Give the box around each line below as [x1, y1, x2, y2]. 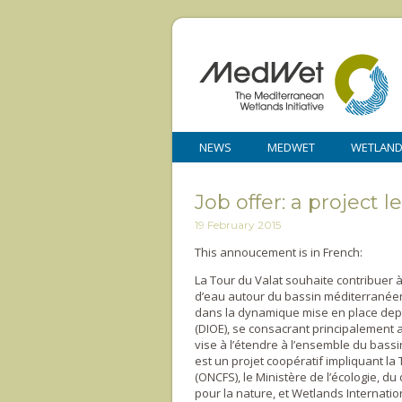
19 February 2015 [195, 218, 281, 232]
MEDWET [267, 139, 315, 155]
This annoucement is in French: [195, 244, 363, 261]
